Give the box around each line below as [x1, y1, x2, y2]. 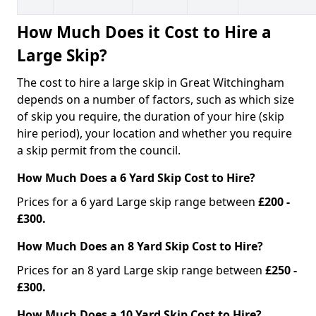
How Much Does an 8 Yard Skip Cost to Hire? [17, 238, 263, 254]
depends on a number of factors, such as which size [17, 91, 294, 107]
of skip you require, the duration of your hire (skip [17, 108, 284, 124]
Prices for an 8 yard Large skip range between [17, 262, 265, 278]
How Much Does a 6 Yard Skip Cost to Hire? [17, 169, 258, 186]
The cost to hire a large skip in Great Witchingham [17, 74, 284, 90]
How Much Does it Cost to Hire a [17, 20, 272, 43]
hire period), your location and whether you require [17, 125, 292, 141]
